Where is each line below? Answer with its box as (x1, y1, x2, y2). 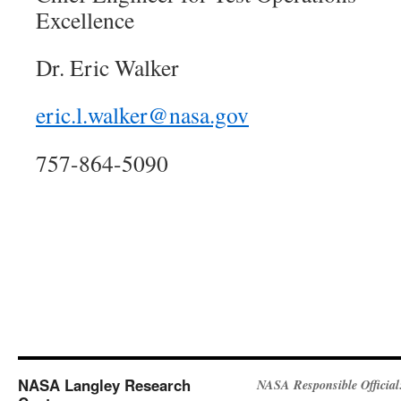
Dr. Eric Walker (36, 52, 179, 82)
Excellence (36, 4, 134, 35)
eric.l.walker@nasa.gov (36, 99, 249, 130)
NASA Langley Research (18, 374, 191, 396)
